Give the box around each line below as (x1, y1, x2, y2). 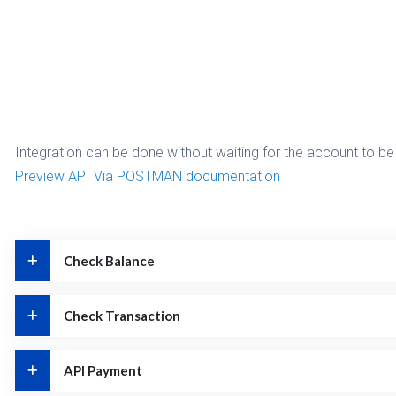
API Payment (64, 362, 142, 378)
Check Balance (64, 253, 155, 269)
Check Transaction (64, 308, 180, 324)
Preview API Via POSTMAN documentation (15, 168, 280, 185)
